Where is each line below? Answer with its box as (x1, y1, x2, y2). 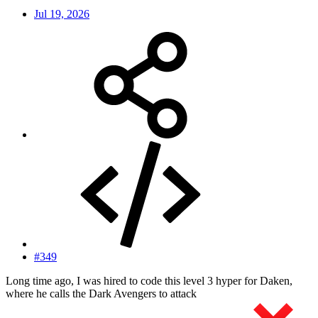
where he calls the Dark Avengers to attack (6, 287, 197, 300)
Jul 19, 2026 (34, 7, 89, 20)
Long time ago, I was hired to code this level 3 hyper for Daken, (6, 274, 292, 287)
